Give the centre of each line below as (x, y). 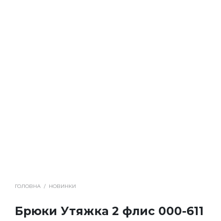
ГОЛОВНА (28, 186)
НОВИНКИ (62, 186)
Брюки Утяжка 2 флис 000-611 (109, 211)
